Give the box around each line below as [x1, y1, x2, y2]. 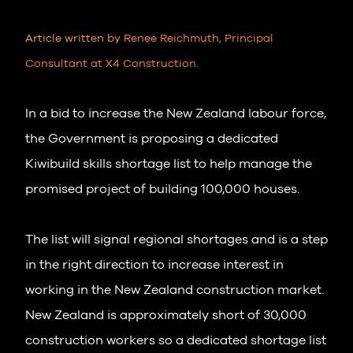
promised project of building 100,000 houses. [25, 181, 299, 196]
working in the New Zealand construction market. [25, 282, 324, 297]
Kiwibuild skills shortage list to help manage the [25, 156, 312, 171]
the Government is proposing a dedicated [25, 131, 278, 146]
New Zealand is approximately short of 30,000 [25, 307, 307, 322]
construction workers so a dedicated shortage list [25, 333, 326, 347]
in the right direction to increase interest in [25, 257, 284, 272]
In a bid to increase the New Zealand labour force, [25, 106, 326, 121]
